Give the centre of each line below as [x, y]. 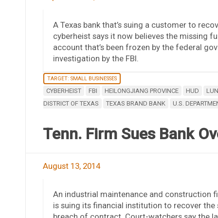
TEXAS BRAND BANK [136, 103]
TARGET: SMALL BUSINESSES [82, 78]
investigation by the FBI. [96, 58]
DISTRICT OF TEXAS [71, 103]
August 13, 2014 [71, 166]
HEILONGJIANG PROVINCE [141, 91]
